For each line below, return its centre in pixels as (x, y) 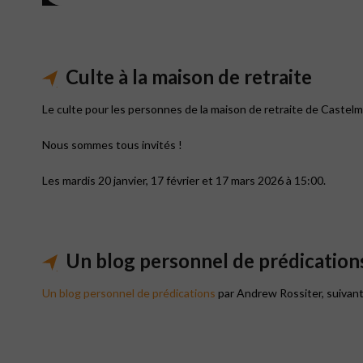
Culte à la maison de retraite (189, 76)
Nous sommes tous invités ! (112, 144)
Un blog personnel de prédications (129, 293)
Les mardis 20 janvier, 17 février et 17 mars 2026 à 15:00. (184, 180)
